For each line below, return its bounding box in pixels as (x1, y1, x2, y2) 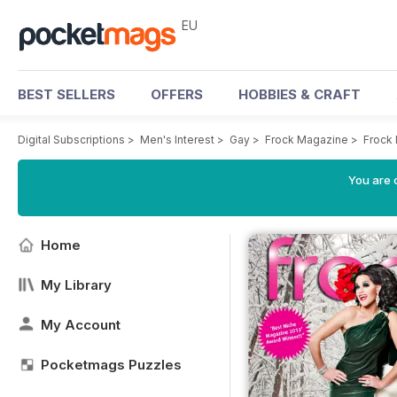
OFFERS (151, 86, 203, 103)
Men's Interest (140, 133, 214, 146)
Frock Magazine (265, 133, 348, 146)
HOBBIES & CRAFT (238, 86, 361, 103)
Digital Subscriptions (18, 133, 125, 146)
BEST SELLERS (18, 86, 115, 103)
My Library (41, 276, 112, 293)
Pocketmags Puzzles (41, 356, 182, 373)
